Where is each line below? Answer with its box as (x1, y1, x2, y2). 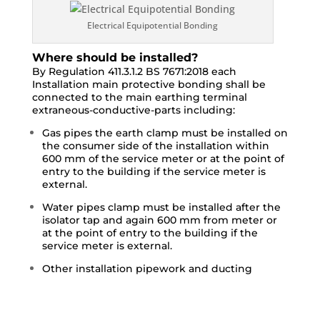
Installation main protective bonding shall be (31, 78, 266, 91)
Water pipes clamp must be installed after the (41, 201, 281, 214)
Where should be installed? (31, 51, 198, 64)
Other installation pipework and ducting (41, 262, 252, 275)
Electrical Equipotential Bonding (87, 19, 219, 31)
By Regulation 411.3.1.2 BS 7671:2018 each (31, 65, 236, 78)
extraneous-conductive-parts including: (31, 104, 235, 116)
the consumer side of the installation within (41, 139, 269, 152)
